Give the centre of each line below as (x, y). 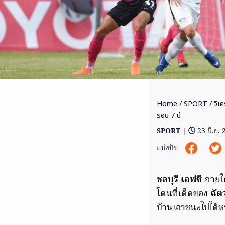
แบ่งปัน (168, 148)
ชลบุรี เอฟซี (179, 180)
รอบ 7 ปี (169, 116)
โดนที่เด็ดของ (184, 194)
